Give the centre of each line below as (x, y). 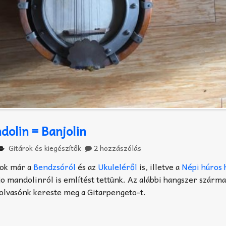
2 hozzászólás (117, 148)
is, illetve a (160, 167)
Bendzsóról (55, 167)
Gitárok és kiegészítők (45, 148)
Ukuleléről (118, 167)
